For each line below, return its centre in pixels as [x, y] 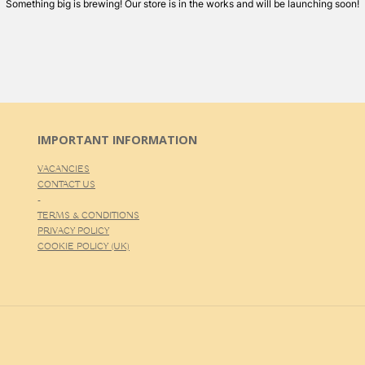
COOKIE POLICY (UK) [84, 246]
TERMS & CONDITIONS [89, 215]
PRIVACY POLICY [74, 231]
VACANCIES [64, 169]
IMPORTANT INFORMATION [118, 140]
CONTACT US [67, 184]
